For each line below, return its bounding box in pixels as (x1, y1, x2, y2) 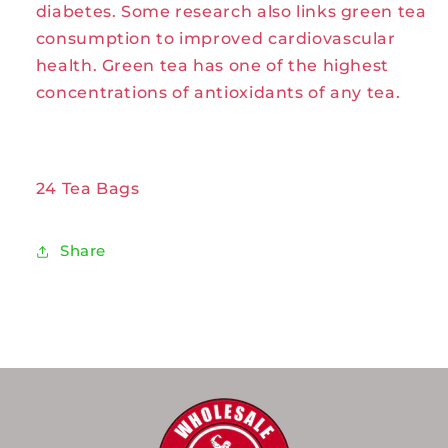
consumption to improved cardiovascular (35, 28, 396, 48)
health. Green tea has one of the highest (35, 55, 389, 75)
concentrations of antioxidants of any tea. (35, 82, 401, 102)
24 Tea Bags (35, 179, 140, 199)
